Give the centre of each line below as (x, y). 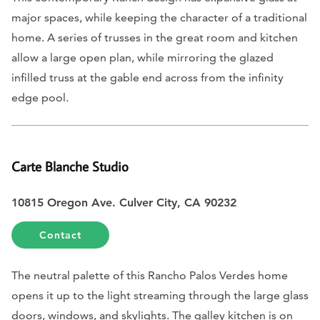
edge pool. (40, 98)
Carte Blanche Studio (70, 166)
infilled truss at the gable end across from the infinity (147, 78)
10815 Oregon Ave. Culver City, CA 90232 (126, 202)
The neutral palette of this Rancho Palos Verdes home (150, 275)
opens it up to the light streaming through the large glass (160, 295)
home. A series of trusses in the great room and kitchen (155, 38)
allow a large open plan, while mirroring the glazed (142, 58)
